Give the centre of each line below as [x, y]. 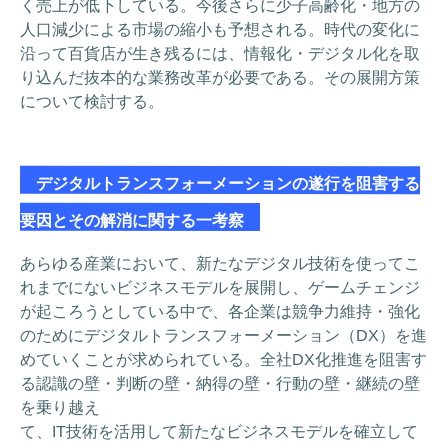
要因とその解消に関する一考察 [139, 220]
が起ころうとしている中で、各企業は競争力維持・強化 [220, 311]
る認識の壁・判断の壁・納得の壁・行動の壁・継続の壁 [219, 383]
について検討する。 [91, 101]
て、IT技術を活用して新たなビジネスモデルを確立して [218, 431]
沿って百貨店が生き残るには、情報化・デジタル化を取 [219, 53]
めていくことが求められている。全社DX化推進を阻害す [224, 359]
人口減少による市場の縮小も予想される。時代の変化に [220, 29]
